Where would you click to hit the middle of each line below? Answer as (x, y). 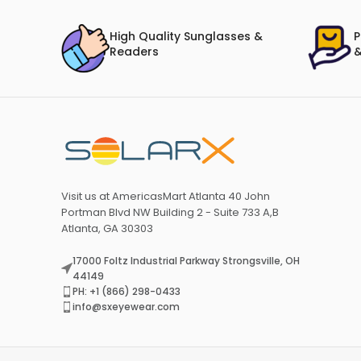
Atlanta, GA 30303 (107, 229)
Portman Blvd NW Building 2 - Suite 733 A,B (170, 213)
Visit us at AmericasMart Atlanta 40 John (165, 197)
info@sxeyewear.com (126, 307)
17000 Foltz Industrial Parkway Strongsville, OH (186, 261)
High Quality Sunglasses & (186, 37)
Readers (134, 52)
